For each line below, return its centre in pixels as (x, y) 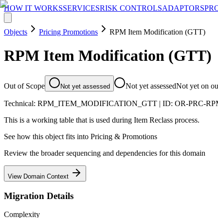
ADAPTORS (183, 8)
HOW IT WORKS (33, 8)
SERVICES (81, 8)
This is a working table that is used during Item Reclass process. (102, 120)
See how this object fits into (47, 136)
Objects (16, 32)
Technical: (21, 103)
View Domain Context (39, 176)
